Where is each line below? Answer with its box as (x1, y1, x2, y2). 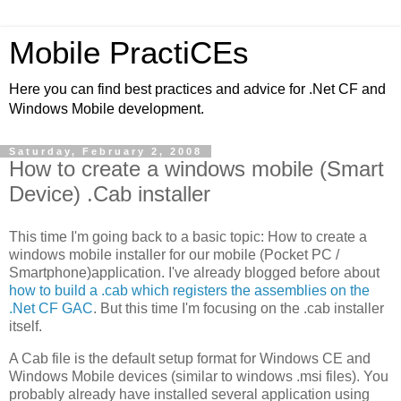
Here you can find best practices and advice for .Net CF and (9, 81, 386, 97)
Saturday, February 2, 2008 (9, 146, 202, 157)
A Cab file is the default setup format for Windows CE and (9, 350, 371, 366)
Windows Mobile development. (9, 101, 204, 116)
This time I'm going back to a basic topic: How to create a (9, 228, 367, 244)
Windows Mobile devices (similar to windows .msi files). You (9, 368, 388, 384)
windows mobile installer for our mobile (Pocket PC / (9, 246, 339, 262)
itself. (9, 318, 42, 334)
